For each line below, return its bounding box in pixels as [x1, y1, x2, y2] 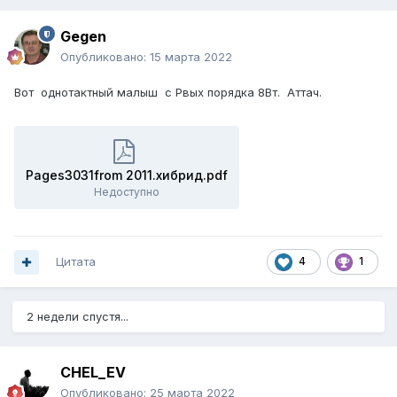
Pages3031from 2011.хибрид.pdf [26, 167, 228, 183]
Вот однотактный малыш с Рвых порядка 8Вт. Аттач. [14, 85, 322, 100]
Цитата [56, 254, 96, 269]
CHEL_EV [60, 363, 126, 382]
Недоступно [94, 185, 160, 199]
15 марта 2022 [150, 50, 232, 65]
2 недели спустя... [27, 309, 128, 324]
